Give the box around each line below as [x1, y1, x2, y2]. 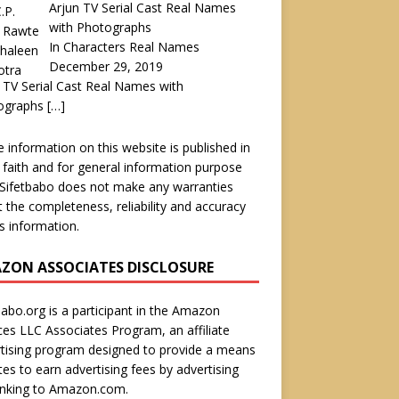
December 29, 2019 [49, 57, 164, 75]
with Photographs [49, 18, 152, 36]
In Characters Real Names [49, 37, 200, 55]
